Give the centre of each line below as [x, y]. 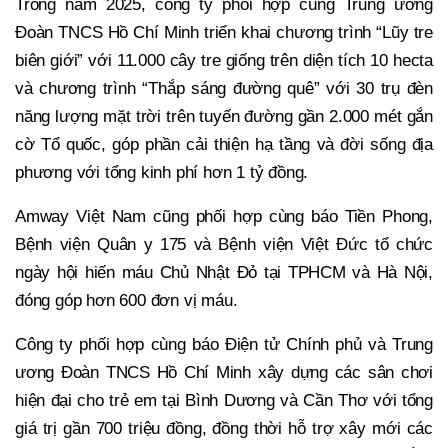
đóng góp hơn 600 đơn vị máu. [126, 300]
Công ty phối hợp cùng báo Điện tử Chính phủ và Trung [224, 344]
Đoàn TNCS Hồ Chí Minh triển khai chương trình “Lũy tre [224, 32]
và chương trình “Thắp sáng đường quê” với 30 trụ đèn [224, 88]
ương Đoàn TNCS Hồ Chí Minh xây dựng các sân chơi [224, 372]
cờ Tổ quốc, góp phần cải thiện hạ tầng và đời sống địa [224, 144]
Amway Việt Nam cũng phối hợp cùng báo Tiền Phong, [224, 216]
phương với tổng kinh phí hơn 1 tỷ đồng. [162, 172]
